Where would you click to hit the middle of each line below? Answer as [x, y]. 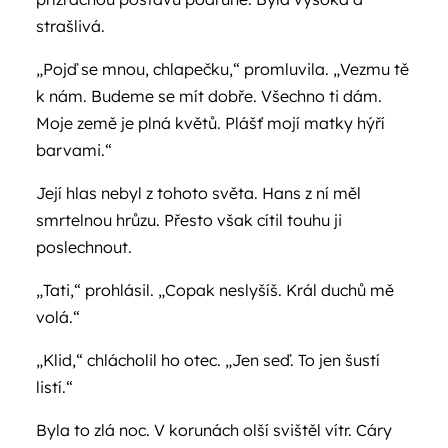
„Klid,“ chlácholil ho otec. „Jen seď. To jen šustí [208, 360]
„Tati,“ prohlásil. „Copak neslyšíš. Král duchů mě [215, 290]
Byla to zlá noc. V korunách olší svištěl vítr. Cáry [214, 430]
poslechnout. [84, 247]
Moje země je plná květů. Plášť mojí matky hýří [210, 123]
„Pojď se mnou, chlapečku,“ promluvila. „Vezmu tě [222, 69]
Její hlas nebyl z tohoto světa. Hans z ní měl [198, 193]
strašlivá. [70, 26]
